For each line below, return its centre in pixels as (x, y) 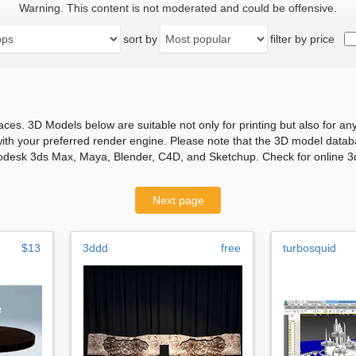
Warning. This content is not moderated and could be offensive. (178, 8)
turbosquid (310, 248)
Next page (178, 200)
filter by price (302, 39)
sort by (140, 39)
